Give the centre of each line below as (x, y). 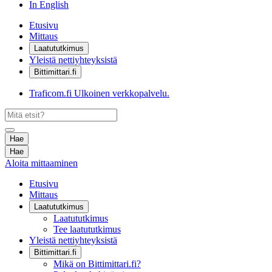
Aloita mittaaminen (41, 163)
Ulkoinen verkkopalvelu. (122, 93)
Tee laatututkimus (87, 229)
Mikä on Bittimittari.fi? (97, 264)
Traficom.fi (50, 93)
